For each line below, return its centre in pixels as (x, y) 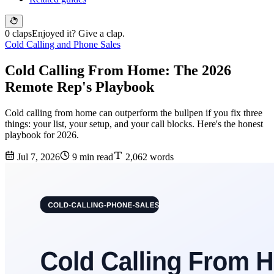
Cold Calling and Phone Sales (63, 45)
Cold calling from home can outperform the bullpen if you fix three (134, 113)
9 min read (91, 157)
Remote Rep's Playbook (80, 87)
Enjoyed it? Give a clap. (78, 34)
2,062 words (148, 157)
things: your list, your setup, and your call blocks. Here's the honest (134, 124)
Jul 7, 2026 (37, 157)
